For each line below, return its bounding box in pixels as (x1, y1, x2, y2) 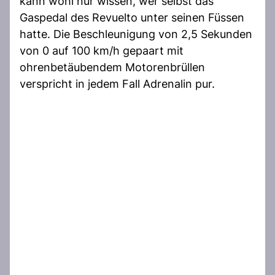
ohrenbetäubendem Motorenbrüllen (20, 60, 205, 74)
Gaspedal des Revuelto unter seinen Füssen (20, 10, 244, 24)
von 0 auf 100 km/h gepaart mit (20, 44, 184, 57)
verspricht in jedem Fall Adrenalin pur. (20, 77, 215, 90)
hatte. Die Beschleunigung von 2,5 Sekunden (20, 27, 252, 41)
